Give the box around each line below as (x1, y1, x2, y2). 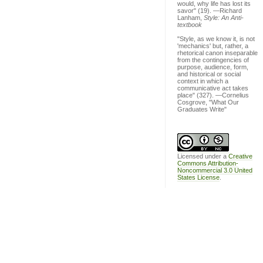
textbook (177, 21, 202, 28)
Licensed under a (177, 153, 228, 160)
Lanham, (177, 14, 204, 21)
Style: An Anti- (204, 14, 244, 21)
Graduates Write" (177, 106, 227, 113)
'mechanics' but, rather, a (177, 42, 248, 49)
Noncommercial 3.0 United (177, 167, 252, 174)
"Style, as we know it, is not (177, 35, 255, 42)
